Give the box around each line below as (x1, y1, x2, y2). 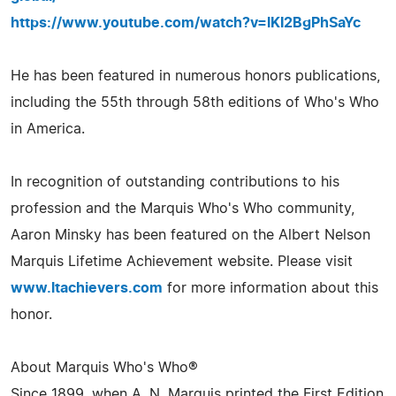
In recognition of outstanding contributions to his (11, 175, 339, 189)
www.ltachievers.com (11, 281, 163, 295)
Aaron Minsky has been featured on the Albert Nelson (11, 228, 370, 242)
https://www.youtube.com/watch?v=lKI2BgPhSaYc (11, 16, 361, 30)
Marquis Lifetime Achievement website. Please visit (11, 255, 353, 269)
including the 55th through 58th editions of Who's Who (11, 95, 379, 110)
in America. (11, 122, 85, 136)
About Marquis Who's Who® (11, 361, 198, 375)
